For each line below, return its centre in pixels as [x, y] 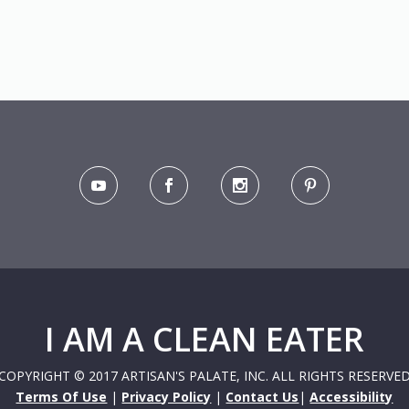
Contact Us [262, 397]
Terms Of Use [62, 397]
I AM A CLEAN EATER [204, 340]
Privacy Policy [167, 397]
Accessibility [351, 397]
